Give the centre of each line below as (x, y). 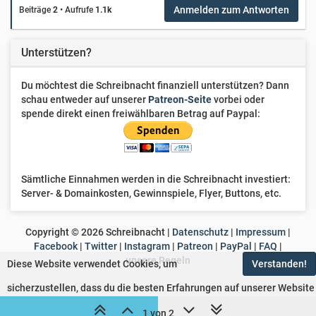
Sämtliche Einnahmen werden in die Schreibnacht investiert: (156, 179)
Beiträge (35, 10)
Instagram (147, 246)
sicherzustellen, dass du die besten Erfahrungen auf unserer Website (161, 288)
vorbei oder (238, 99)
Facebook (56, 246)
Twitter (101, 246)
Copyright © (53, 232)
